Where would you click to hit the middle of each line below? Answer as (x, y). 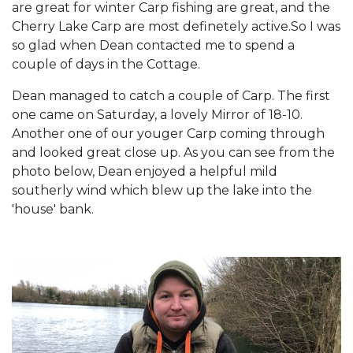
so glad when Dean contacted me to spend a (153, 45)
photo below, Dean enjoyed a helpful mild (145, 171)
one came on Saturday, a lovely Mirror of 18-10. (157, 114)
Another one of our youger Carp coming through (168, 133)
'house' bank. (53, 209)
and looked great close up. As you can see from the (173, 152)
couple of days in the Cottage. (106, 64)
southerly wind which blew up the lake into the (162, 190)
